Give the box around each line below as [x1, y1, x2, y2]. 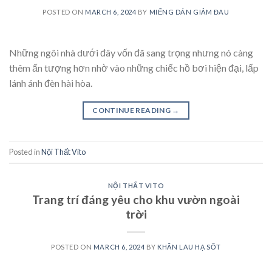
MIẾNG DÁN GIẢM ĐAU [149, 8, 229, 16]
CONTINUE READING [92, 106, 172, 115]
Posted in [9, 147, 41, 157]
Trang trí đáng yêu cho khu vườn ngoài [32, 192, 240, 206]
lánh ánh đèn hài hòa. [9, 77, 92, 89]
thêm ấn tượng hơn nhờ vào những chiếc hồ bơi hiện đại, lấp [9, 62, 259, 74]
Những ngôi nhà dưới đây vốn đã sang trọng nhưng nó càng [9, 47, 253, 59]
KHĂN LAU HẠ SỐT [157, 242, 221, 251]
